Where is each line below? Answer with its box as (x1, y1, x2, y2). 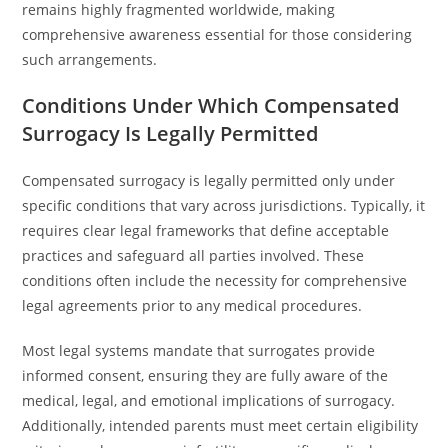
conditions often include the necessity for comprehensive (22, 271, 408, 290)
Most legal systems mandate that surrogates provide (22, 341, 376, 360)
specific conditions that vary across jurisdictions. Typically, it (22, 196, 426, 215)
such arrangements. (22, 50, 158, 69)
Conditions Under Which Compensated (22, 92, 400, 119)
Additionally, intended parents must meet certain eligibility (22, 416, 419, 435)
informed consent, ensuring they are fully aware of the (22, 366, 389, 385)
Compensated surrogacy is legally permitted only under (22, 171, 396, 190)
